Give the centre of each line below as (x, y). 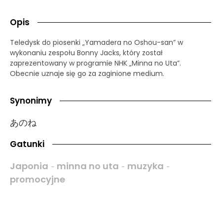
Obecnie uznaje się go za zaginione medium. (87, 73)
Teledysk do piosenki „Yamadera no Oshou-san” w (96, 42)
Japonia (29, 166)
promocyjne (37, 180)
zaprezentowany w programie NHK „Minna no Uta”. (95, 63)
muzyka (146, 166)
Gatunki (27, 144)
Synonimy (31, 101)
